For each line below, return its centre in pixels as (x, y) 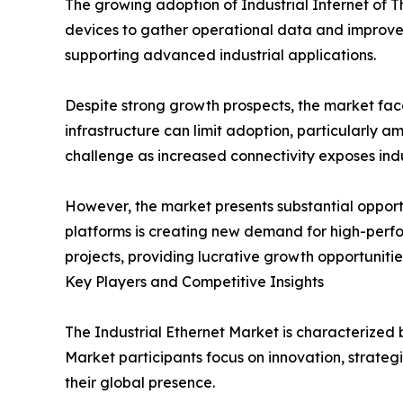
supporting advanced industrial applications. (220, 54)
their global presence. (140, 382)
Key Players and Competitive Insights (194, 281)
